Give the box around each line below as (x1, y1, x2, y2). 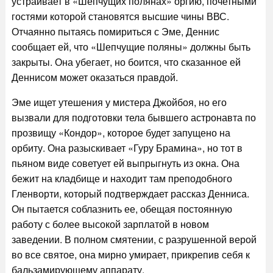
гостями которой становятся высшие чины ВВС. (11, 9, 229, 23)
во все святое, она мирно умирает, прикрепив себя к (11, 247, 250, 261)
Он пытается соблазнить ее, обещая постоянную (11, 202, 232, 216)
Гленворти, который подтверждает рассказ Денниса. (11, 186, 249, 200)
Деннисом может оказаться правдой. (11, 70, 178, 84)
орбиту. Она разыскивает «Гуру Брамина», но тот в (11, 141, 243, 155)
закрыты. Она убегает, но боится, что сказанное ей (11, 55, 241, 69)
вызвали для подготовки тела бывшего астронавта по (11, 110, 256, 124)
